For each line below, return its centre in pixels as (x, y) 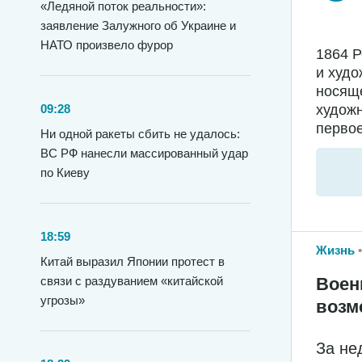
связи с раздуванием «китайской (132, 281)
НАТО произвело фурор (107, 45)
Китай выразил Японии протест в (133, 261)
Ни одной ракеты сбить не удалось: (140, 134)
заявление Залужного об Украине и (138, 25)
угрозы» (63, 300)
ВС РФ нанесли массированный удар (144, 153)
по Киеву (65, 173)
